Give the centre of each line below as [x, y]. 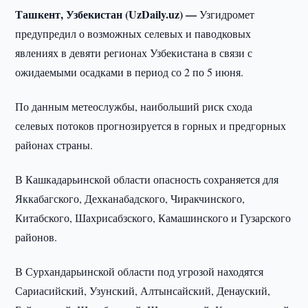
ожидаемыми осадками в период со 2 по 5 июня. [130, 72]
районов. [36, 237]
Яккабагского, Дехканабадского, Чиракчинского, [130, 198]
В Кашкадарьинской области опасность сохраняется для [147, 179]
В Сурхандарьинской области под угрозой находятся [140, 271]
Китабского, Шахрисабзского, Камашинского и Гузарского [153, 218]
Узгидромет [227, 14]
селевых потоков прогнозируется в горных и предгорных [151, 125]
